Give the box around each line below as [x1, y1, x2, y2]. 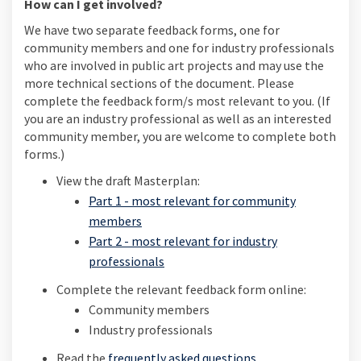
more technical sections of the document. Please [24, 74, 294, 91]
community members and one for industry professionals [24, 39, 334, 56]
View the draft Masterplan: [56, 172, 200, 189]
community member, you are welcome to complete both [24, 127, 336, 144]
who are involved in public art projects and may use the [24, 56, 324, 73]
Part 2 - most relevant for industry [89, 232, 277, 249]
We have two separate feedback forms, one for [24, 21, 280, 38]
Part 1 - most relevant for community [89, 192, 296, 209]
